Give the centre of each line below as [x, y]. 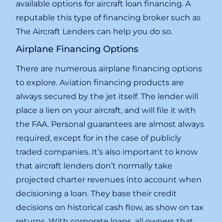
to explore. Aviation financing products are [100, 83]
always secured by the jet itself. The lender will [107, 97]
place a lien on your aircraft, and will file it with [106, 111]
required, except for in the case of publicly [99, 138]
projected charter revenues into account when [109, 180]
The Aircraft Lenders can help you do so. [94, 32]
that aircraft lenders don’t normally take [94, 166]
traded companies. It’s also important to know [107, 152]
